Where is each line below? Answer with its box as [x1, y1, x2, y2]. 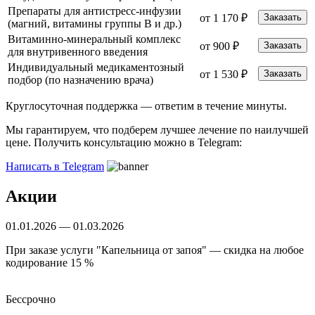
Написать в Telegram [6, 160, 104, 173]
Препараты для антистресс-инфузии [8, 5, 181, 18]
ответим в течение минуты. [155, 100, 287, 112]
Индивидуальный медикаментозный [8, 61, 184, 74]
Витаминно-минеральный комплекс [8, 33, 181, 46]
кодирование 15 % [6, 256, 94, 269]
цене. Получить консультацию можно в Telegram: [6, 136, 242, 149]
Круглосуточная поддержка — [6, 100, 155, 112]
